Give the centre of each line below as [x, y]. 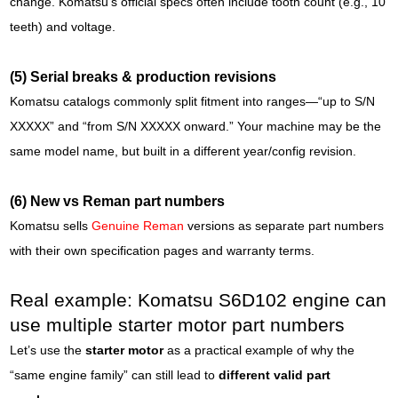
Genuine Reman [138, 226]
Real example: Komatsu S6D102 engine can [199, 300]
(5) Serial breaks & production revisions [143, 76]
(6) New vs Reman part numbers [118, 201]
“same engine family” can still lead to [115, 375]
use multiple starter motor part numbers [178, 325]
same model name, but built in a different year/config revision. [183, 151]
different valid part [275, 375]
